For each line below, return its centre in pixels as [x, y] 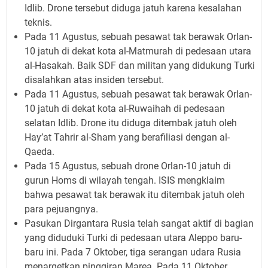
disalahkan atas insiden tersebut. [94, 80]
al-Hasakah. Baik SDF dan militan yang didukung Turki [140, 65]
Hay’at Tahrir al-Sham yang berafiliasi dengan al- [127, 137]
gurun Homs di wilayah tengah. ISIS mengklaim [125, 180]
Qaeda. [39, 151]
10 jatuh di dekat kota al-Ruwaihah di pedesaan [125, 108]
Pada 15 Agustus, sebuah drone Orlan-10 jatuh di [128, 166]
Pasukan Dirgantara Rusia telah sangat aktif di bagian [139, 223]
